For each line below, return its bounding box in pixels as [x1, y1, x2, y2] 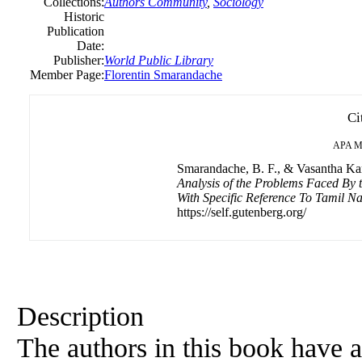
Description [17, 301, 144, 331]
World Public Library [104, 53, 213, 67]
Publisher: [53, 53, 104, 67]
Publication [47, 24, 104, 38]
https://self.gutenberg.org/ [176, 205, 306, 219]
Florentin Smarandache [104, 68, 222, 82]
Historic [64, 10, 104, 23]
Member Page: [30, 68, 104, 82]
